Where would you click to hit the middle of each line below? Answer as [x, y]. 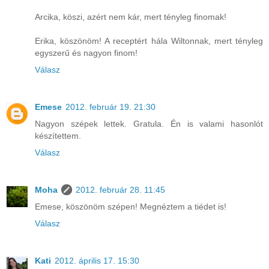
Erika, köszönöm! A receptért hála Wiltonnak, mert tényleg [149, 41]
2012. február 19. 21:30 [110, 107]
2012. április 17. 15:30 [97, 261]
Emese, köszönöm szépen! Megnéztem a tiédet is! [131, 207]
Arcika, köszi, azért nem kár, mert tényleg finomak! [131, 17]
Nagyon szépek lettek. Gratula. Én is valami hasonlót [149, 124]
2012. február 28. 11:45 [120, 190]
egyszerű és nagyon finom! [86, 53]
